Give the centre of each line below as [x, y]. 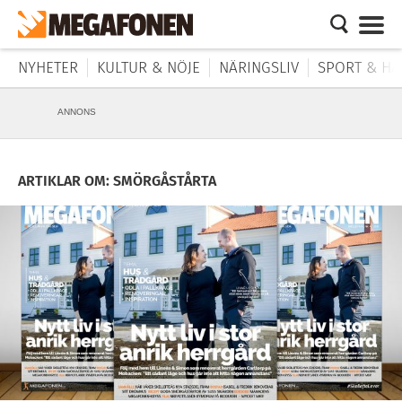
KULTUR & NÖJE [149, 68]
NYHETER [48, 68]
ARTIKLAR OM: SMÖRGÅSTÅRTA [117, 181]
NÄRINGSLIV [259, 68]
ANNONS [77, 112]
